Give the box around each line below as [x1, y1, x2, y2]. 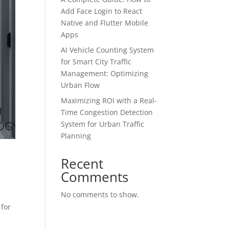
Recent [61, 154, 104, 173]
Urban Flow [61, 80, 100, 90]
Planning [61, 131, 91, 141]
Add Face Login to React [61, 6, 143, 16]
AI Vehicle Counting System [61, 45, 154, 55]
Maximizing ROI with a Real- [61, 96, 157, 105]
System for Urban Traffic [61, 119, 145, 129]
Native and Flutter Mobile [61, 18, 149, 28]
